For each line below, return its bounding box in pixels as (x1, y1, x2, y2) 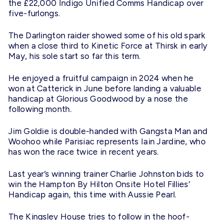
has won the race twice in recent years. (8, 147, 159, 157)
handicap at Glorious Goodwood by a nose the (8, 94, 188, 104)
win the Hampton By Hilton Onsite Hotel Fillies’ (8, 179, 191, 190)
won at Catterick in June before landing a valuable (8, 83, 201, 94)
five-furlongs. (8, 8, 60, 18)
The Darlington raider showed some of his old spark (8, 30, 205, 41)
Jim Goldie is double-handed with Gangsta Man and (8, 126, 208, 137)
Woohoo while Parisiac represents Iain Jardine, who (8, 137, 206, 147)
